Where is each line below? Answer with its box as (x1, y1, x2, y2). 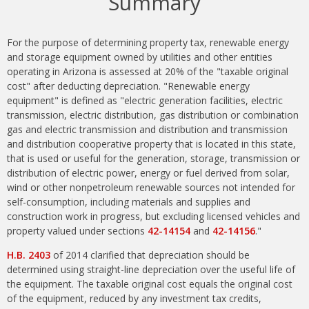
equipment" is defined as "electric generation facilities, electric (7, 94, 283, 108)
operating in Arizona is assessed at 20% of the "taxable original (7, 65, 288, 79)
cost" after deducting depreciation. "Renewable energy (7, 79, 250, 93)
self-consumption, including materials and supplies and (7, 195, 250, 209)
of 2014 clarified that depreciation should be (50, 248, 250, 262)
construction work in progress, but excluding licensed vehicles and (7, 210, 300, 223)
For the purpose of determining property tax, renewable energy (7, 36, 289, 50)
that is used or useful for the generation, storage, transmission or (7, 152, 300, 166)
